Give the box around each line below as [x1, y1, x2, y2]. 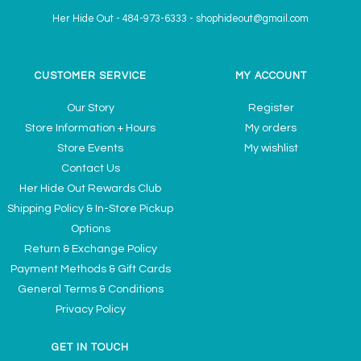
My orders [245, 122, 297, 134]
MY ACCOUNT [234, 71, 307, 82]
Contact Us [60, 162, 120, 174]
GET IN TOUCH [52, 342, 129, 353]
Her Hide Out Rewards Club [19, 182, 161, 194]
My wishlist [243, 142, 298, 154]
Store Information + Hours [25, 122, 156, 134]
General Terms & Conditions [17, 283, 164, 295]
